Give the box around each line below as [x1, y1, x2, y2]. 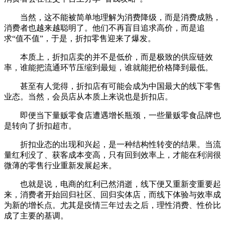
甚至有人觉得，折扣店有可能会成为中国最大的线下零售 [20, 81, 221, 90]
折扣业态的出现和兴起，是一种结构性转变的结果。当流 [20, 140, 221, 149]
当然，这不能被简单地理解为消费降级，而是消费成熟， [20, 13, 221, 22]
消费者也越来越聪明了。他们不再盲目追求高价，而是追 [4, 23, 205, 32]
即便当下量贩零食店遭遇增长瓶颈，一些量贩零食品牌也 [20, 110, 221, 120]
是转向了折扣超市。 [4, 121, 76, 130]
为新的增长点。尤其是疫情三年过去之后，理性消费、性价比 [4, 200, 221, 209]
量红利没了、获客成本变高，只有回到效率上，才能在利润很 [4, 150, 221, 159]
